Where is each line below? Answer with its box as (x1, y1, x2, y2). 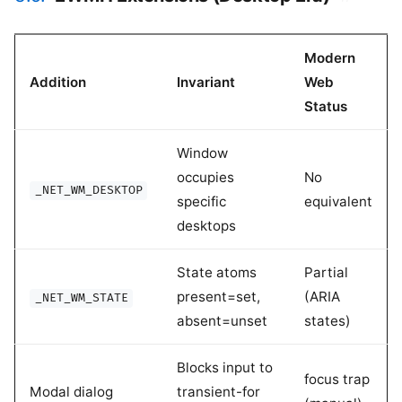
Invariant (177, 74, 235, 92)
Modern (304, 49, 355, 67)
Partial (304, 264, 348, 282)
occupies (177, 169, 234, 187)
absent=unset (177, 312, 267, 330)
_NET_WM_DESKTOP (34, 183, 143, 198)
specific (177, 193, 226, 211)
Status (304, 98, 347, 116)
